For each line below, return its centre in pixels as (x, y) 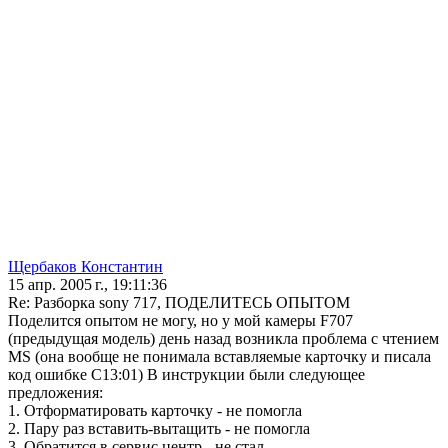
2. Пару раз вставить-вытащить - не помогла (159, 429)
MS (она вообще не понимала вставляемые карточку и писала (219, 357)
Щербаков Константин (85, 267)
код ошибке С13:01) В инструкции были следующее (186, 375)
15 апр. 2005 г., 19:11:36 (87, 285)
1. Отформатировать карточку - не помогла (155, 411)
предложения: (55, 393)
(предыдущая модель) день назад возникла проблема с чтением (223, 339)
